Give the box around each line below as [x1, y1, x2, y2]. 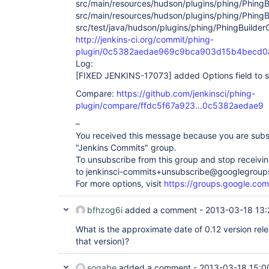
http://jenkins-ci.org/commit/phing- [76, 34, 214, 44]
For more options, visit [76, 178, 164, 189]
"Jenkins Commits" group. [76, 142, 177, 153]
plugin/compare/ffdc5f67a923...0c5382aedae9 [76, 100, 264, 110]
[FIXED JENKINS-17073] [76, 70, 172, 80]
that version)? [76, 236, 129, 246]
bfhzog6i [87, 205, 122, 215]
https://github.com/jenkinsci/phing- [116, 88, 255, 98]
